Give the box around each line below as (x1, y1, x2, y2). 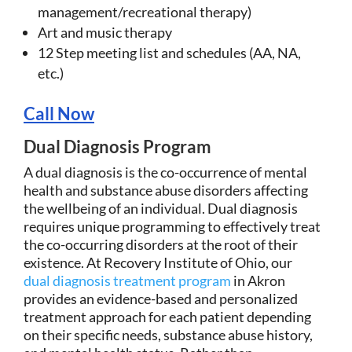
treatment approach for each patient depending (24, 307, 311, 325)
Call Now (24, 102, 94, 124)
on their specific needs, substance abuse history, (24, 325, 313, 343)
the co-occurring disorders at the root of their (24, 235, 298, 253)
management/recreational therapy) (38, 2, 251, 20)
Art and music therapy (38, 23, 172, 41)
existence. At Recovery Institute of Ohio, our (24, 253, 292, 271)
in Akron (231, 271, 285, 289)
